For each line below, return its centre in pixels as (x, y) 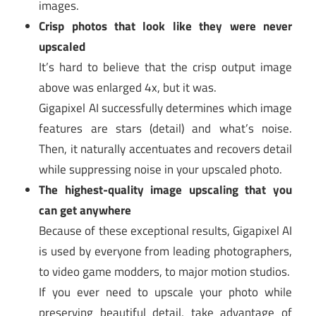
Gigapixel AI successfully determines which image (165, 108)
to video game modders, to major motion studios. (165, 271)
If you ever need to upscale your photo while (165, 292)
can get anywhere (85, 210)
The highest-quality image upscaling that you (165, 189)
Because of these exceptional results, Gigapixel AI (165, 230)
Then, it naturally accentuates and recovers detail (165, 148)
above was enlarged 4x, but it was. (128, 87)
